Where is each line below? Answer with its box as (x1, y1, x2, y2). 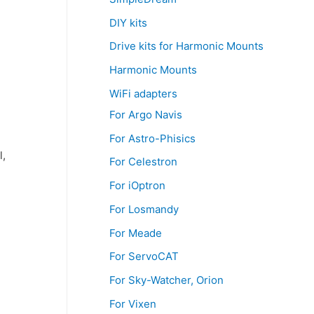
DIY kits (109, 15, 147, 29)
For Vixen (109, 296, 156, 310)
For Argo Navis (109, 107, 182, 121)
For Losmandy (109, 202, 179, 216)
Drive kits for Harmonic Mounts (109, 39, 264, 53)
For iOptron (109, 179, 165, 192)
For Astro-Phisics (109, 131, 196, 145)
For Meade (109, 226, 162, 240)
